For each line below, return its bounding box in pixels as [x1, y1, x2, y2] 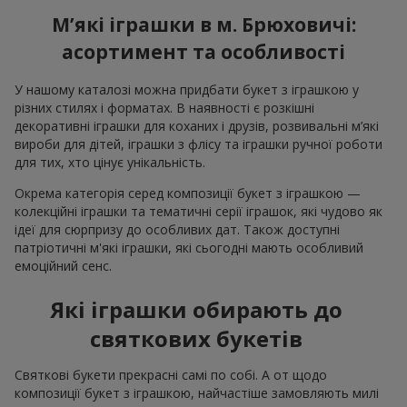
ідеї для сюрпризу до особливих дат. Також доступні [15, 221, 340, 239]
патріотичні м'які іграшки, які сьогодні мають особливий [15, 239, 363, 257]
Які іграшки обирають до [50, 294, 342, 325]
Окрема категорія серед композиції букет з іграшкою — [15, 184, 361, 203]
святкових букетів [90, 323, 303, 354]
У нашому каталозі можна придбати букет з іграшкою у [15, 81, 359, 99]
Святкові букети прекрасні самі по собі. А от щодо [15, 366, 327, 384]
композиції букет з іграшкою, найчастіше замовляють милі [15, 384, 379, 402]
